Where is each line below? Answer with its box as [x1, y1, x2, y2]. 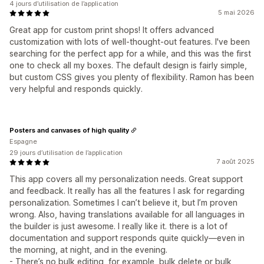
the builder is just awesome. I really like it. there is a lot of [9, 221, 227, 231]
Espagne [9, 137, 37, 146]
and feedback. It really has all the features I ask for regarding [9, 186, 245, 196]
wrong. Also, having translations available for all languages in [9, 209, 245, 219]
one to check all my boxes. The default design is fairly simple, [9, 60, 247, 70]
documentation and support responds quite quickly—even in [9, 233, 245, 243]
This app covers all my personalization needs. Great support [9, 174, 243, 184]
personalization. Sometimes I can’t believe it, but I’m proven [9, 197, 237, 207]
